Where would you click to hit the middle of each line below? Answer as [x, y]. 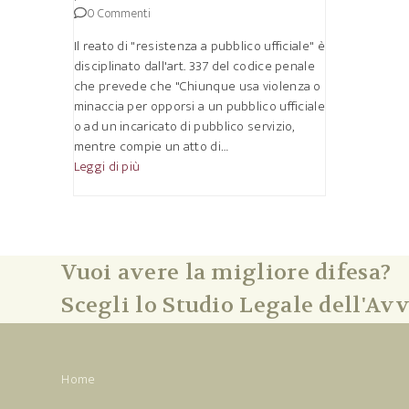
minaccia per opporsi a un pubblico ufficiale [199, 106]
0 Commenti [119, 13]
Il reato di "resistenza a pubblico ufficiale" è [199, 46]
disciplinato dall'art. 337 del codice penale [194, 66]
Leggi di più [107, 167]
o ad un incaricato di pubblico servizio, [184, 126]
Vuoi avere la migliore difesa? [226, 273]
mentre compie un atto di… [151, 147]
